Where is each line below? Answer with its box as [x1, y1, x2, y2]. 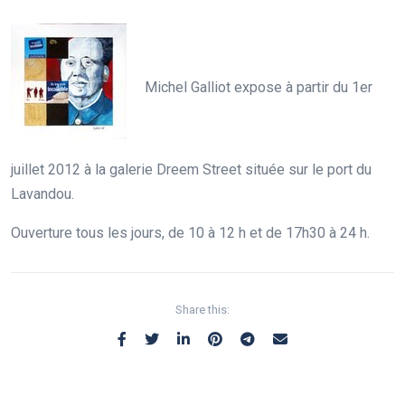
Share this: [175, 303, 230, 316]
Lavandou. [11, 185, 74, 202]
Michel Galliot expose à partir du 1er [145, 78, 372, 96]
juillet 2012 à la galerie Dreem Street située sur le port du [11, 161, 372, 178]
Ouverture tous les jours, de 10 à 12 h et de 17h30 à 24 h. [11, 224, 370, 241]
